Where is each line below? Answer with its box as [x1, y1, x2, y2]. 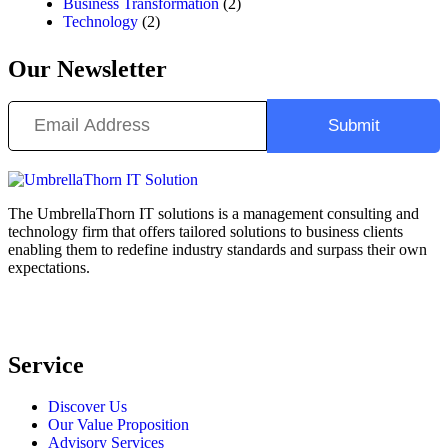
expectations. [8, 258, 90, 276]
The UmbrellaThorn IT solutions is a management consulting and [8, 204, 419, 222]
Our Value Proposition [48, 416, 189, 434]
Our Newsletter [8, 55, 167, 82]
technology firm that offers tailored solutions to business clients [8, 222, 403, 240]
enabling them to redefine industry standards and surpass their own [8, 240, 427, 258]
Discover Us [48, 398, 127, 416]
